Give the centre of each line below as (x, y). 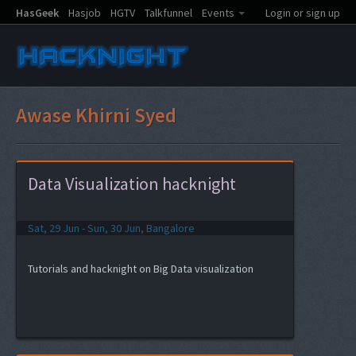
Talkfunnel (168, 13)
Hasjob (85, 13)
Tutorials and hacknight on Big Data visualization (141, 269)
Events (218, 13)
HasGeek (37, 13)
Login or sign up (303, 13)
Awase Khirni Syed (96, 115)
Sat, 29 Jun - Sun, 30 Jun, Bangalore (111, 228)
